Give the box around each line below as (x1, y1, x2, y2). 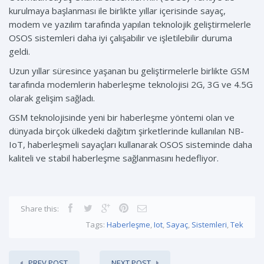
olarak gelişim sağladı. (9, 92, 95, 104)
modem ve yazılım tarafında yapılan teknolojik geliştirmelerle (9, 18, 251, 31)
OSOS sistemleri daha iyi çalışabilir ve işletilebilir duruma (9, 32, 232, 44)
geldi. (9, 45, 30, 58)
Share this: (21, 203, 59, 214)
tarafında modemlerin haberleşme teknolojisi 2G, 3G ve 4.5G (9, 78, 253, 91)
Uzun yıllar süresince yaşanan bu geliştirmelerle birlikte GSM (9, 65, 249, 77)
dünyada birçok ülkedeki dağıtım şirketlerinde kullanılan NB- (9, 125, 244, 137)
